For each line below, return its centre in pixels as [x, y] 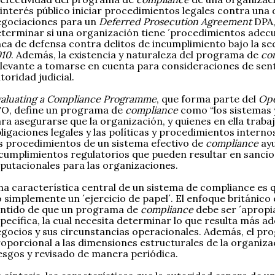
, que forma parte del [207, 99]
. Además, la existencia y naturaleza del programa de [136, 55]
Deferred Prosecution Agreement [175, 22]
